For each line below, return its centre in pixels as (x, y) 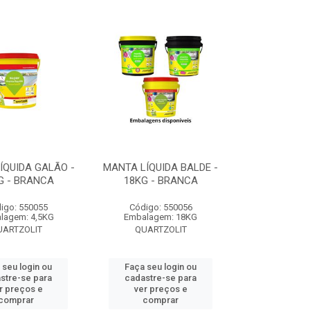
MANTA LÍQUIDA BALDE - (161, 167)
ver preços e (161, 289)
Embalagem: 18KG (161, 217)
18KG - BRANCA (161, 181)
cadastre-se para (161, 278)
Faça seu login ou (161, 267)
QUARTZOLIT (161, 229)
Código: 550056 (161, 207)
